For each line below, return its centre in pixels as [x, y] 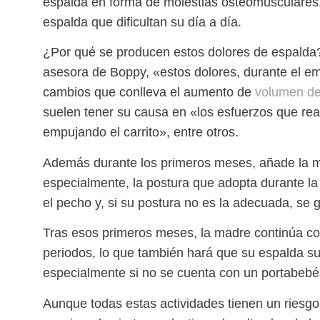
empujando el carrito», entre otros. [141, 132]
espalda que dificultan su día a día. [142, 22]
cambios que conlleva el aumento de [149, 92]
